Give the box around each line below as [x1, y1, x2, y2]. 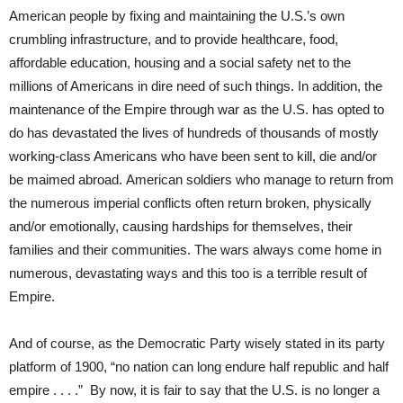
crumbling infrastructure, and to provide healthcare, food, [9, 31, 338, 47]
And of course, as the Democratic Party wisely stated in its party [9, 335, 385, 351]
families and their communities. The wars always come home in [9, 241, 381, 257]
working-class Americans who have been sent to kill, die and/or [9, 148, 377, 164]
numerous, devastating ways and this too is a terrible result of [9, 264, 367, 281]
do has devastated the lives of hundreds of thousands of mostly [9, 124, 379, 140]
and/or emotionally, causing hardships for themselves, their [9, 218, 353, 234]
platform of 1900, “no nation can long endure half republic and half [9, 358, 389, 374]
